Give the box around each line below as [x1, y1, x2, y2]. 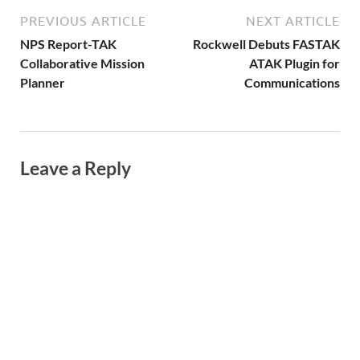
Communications [244, 75, 340, 91]
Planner [20, 75, 65, 91]
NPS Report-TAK [20, 36, 117, 52]
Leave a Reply [20, 157, 131, 180]
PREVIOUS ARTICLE [20, 14, 146, 29]
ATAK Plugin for [249, 55, 340, 72]
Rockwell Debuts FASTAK [193, 36, 340, 52]
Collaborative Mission [20, 55, 145, 72]
